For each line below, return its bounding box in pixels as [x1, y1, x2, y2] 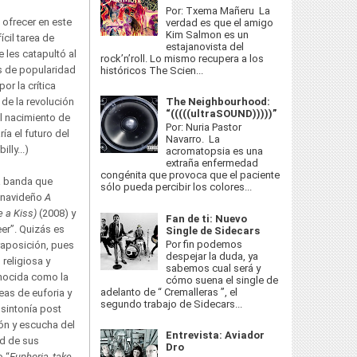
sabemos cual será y [166, 262, 261, 275]
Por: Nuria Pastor [166, 121, 242, 134]
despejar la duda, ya [166, 250, 259, 263]
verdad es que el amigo [166, 16, 274, 29]
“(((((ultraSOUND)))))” [166, 107, 277, 120]
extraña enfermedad [166, 157, 259, 170]
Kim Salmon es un [166, 28, 249, 41]
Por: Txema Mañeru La [166, 4, 271, 17]
